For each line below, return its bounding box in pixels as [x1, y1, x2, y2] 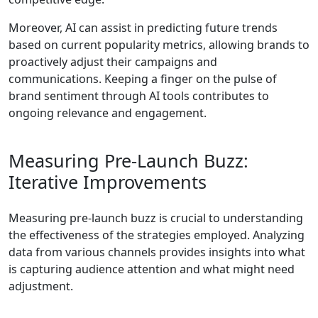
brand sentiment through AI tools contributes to [9, 88, 269, 104]
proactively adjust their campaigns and [9, 54, 217, 70]
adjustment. [9, 278, 73, 295]
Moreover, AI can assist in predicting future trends [9, 20, 278, 36]
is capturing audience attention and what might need [9, 261, 295, 278]
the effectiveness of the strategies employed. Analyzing [9, 227, 305, 243]
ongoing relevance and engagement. [9, 105, 207, 121]
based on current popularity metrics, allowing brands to [9, 37, 309, 53]
